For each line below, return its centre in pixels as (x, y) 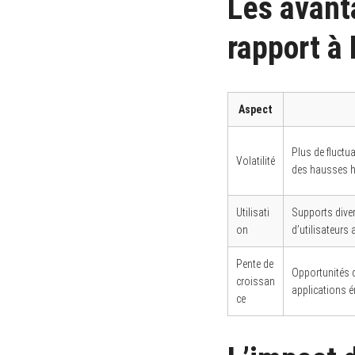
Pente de (255, 263)
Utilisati (253, 212)
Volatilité (256, 160)
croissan (256, 281)
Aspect (256, 109)
